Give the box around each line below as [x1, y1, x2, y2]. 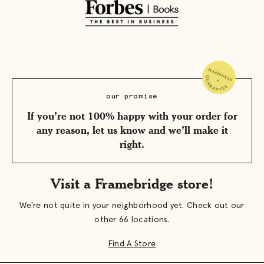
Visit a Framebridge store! [51, 174, 213, 192]
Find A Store [108, 239, 156, 248]
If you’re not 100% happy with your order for [27, 108, 237, 122]
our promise [106, 93, 158, 100]
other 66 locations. [94, 215, 170, 224]
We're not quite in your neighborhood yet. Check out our [19, 201, 245, 210]
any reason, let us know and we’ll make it [36, 123, 228, 136]
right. [120, 137, 144, 150]
